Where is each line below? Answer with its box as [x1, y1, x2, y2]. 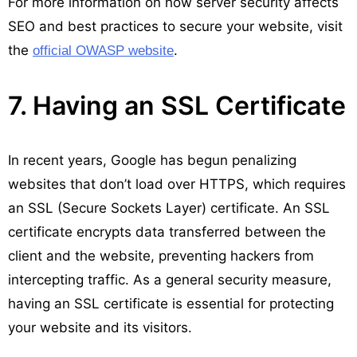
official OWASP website [33, 42, 174, 58]
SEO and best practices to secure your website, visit [8, 18, 343, 34]
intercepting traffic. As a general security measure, [8, 271, 331, 288]
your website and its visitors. [8, 319, 192, 335]
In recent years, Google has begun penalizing [8, 151, 296, 168]
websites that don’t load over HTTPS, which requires [8, 175, 346, 192]
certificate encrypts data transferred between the [8, 223, 326, 240]
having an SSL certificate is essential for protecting [8, 295, 334, 312]
